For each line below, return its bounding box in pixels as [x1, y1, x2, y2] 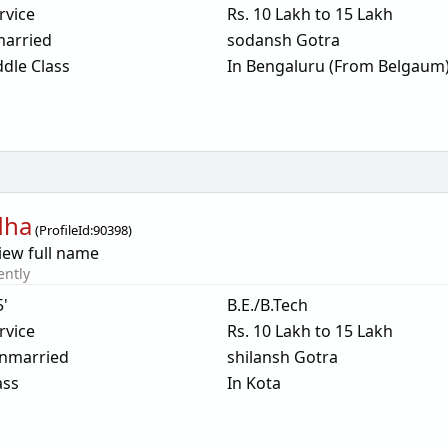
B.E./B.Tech [226, 294, 308, 316]
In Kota [226, 372, 281, 394]
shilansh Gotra [226, 346, 338, 368]
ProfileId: [39, 221, 94, 239]
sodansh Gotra [226, 29, 340, 51]
